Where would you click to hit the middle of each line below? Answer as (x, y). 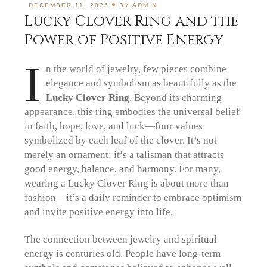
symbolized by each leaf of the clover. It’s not (121, 140)
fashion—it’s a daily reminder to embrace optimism (133, 197)
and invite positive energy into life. (99, 211)
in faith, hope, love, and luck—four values (114, 125)
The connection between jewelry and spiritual (121, 239)
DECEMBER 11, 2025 (69, 5)
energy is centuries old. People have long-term (123, 253)
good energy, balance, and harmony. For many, (123, 168)
